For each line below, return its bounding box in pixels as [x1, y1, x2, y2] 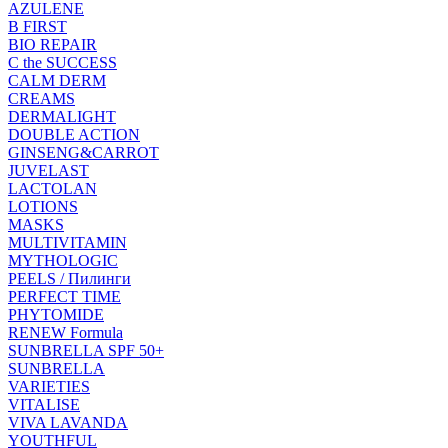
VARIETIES [8, 377, 90, 395]
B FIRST [8, 17, 67, 35]
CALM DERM [8, 71, 106, 89]
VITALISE [8, 395, 80, 413]
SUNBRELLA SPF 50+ [8, 341, 164, 359]
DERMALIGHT [8, 107, 116, 125]
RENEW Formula [8, 323, 123, 341]
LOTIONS [8, 197, 78, 215]
